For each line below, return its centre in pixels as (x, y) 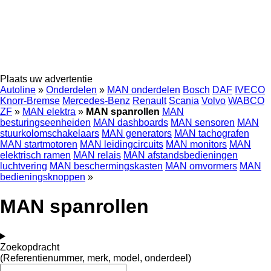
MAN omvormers (201, 166)
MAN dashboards (131, 122)
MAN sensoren (203, 122)
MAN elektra (49, 112)
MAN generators (137, 133)
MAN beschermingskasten (106, 166)
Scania (184, 101)
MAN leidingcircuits (122, 144)
